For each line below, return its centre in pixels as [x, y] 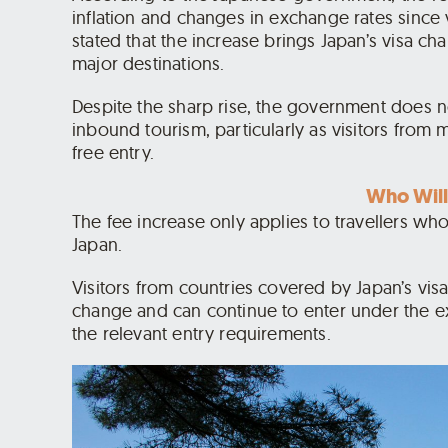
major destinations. [148, 63]
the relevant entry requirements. [201, 333]
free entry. [113, 152]
